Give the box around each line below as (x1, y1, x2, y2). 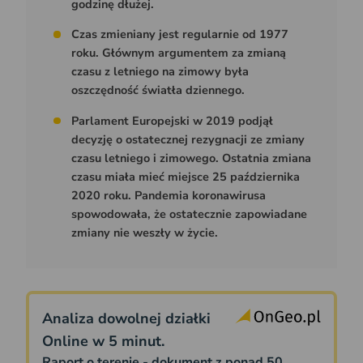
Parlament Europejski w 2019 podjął (71, 112, 273, 129)
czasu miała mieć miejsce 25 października (71, 168, 300, 185)
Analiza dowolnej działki (42, 309, 211, 329)
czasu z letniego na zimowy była (71, 63, 249, 80)
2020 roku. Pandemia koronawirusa (71, 186, 266, 203)
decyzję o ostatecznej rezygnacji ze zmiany (71, 130, 305, 147)
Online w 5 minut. (42, 331, 164, 352)
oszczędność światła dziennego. (71, 82, 245, 99)
